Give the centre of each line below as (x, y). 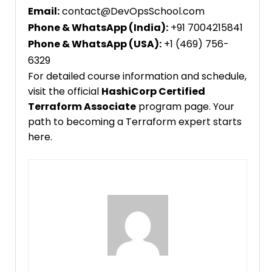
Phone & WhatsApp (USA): (95, 44)
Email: (44, 12)
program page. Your (185, 107)
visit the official (65, 92)
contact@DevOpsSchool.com (132, 12)
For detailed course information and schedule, (137, 76)
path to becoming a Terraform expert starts (135, 122)
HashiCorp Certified (153, 92)
